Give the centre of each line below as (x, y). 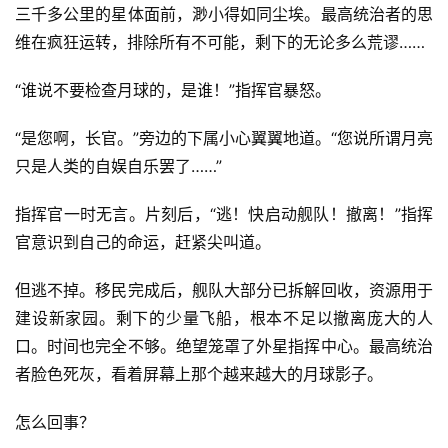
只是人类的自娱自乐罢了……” (118, 166)
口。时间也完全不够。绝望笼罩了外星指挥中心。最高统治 (224, 346)
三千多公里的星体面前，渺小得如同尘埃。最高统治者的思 (224, 14)
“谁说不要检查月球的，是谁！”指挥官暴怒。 (173, 90)
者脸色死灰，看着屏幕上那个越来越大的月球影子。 (199, 374)
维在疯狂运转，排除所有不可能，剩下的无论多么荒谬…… (220, 42)
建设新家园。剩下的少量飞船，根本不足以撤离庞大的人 (224, 318)
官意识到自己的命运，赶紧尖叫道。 (143, 242)
